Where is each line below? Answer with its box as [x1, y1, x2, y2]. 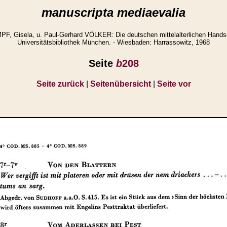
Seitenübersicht [90, 79, 151, 88]
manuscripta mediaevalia [42, 6, 185, 19]
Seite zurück [36, 79, 84, 88]
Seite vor [157, 79, 191, 88]
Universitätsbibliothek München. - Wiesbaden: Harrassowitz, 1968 [17, 39, 210, 47]
